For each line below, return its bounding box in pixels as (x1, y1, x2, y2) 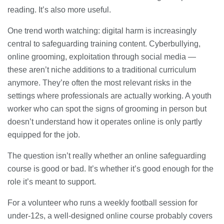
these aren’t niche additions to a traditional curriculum (7, 65, 196, 74)
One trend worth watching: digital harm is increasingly (7, 26, 196, 35)
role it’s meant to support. (7, 177, 96, 186)
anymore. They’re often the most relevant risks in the (7, 78, 191, 87)
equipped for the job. (7, 130, 80, 139)
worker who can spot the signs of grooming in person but (7, 104, 206, 113)
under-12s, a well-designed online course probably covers (7, 211, 212, 220)
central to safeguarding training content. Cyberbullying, (7, 39, 200, 48)
